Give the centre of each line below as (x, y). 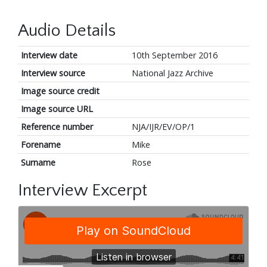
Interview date (49, 55)
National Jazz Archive (172, 73)
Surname (38, 163)
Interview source (53, 73)
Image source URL (57, 109)
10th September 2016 (174, 55)
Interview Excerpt (83, 191)
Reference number (57, 127)
